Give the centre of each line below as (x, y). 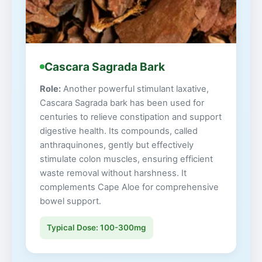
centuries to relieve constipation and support (131, 117)
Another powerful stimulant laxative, (135, 89)
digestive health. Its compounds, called (119, 131)
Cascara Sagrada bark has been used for (122, 103)
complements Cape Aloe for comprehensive (129, 187)
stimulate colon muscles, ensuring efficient (126, 159)
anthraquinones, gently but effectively (117, 145)
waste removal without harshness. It (113, 173)
